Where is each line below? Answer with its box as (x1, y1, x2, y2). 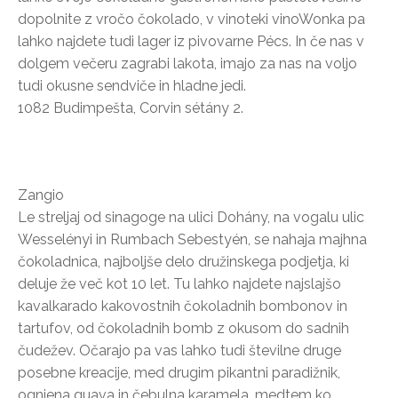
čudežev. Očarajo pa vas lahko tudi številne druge (18, 341, 341, 359)
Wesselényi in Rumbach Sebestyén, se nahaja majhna (18, 230, 367, 248)
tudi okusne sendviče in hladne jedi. (18, 76, 246, 94)
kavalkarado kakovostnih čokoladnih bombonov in (18, 297, 347, 314)
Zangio (18, 186, 64, 203)
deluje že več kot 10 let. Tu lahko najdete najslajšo (18, 275, 341, 292)
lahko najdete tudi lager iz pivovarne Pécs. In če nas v (18, 32, 364, 50)
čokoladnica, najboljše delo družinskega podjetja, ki (18, 252, 349, 270)
